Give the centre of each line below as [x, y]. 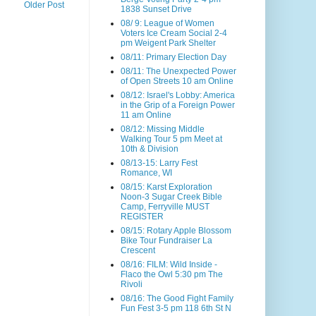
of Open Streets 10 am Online [177, 81]
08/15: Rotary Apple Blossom [176, 231]
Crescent [138, 250]
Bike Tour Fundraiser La [166, 241]
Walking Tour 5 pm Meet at [171, 139]
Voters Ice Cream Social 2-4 [174, 33]
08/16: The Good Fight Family [177, 298]
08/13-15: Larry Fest [159, 163]
